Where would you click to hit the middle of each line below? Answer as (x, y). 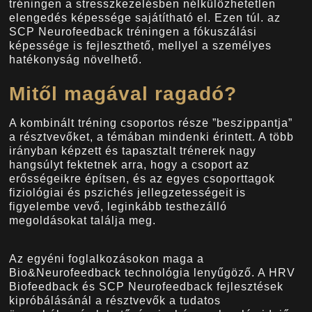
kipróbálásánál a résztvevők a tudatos (115, 300)
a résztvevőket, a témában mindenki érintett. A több (152, 137)
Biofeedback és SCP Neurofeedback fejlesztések (147, 286)
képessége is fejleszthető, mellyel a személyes (141, 45)
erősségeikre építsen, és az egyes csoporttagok (142, 179)
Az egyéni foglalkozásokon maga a (107, 258)
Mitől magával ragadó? (123, 94)
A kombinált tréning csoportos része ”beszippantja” (151, 123)
